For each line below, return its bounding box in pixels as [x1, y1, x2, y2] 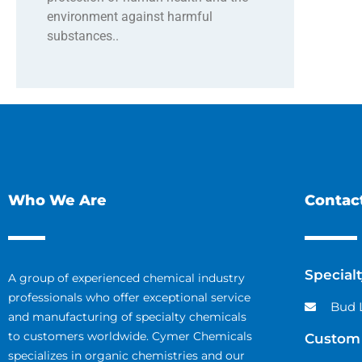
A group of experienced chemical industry [8, 271, 245, 286]
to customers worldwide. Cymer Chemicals [8, 329, 252, 344]
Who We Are [8, 192, 107, 210]
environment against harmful [46, 9, 213, 25]
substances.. [46, 28, 119, 44]
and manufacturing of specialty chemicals [8, 309, 246, 325]
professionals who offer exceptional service [8, 290, 250, 305]
